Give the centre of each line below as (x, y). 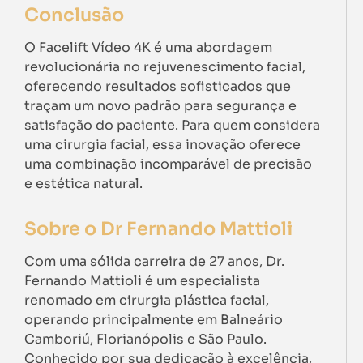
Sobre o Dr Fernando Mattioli (158, 229)
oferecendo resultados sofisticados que (158, 87)
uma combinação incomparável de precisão (168, 164)
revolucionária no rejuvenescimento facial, (165, 67)
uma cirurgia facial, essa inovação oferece (162, 145)
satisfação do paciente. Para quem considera (172, 126)
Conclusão (74, 15)
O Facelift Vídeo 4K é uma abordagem (148, 48)
